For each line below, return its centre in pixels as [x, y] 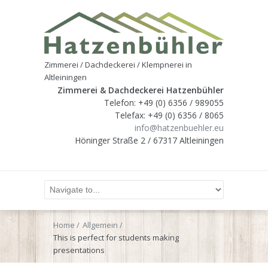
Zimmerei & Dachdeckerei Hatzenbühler [141, 90]
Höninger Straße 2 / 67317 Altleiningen [149, 140]
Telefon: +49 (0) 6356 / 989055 [164, 102]
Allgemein [100, 225]
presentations [79, 250]
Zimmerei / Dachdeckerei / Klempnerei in [118, 64]
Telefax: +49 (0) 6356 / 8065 [169, 115]
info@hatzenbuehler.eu [179, 127]
